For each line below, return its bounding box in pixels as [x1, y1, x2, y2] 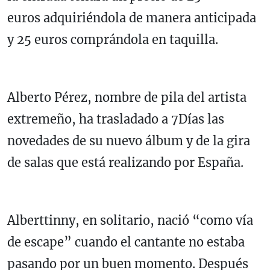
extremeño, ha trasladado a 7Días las [7, 111, 224, 127]
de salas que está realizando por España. [7, 155, 243, 171]
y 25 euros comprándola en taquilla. [7, 32, 218, 48]
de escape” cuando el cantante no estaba [7, 234, 245, 250]
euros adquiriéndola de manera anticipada [7, 10, 256, 26]
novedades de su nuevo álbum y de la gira [7, 133, 250, 149]
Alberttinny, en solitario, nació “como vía [7, 213, 253, 228]
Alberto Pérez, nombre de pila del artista [7, 90, 246, 105]
